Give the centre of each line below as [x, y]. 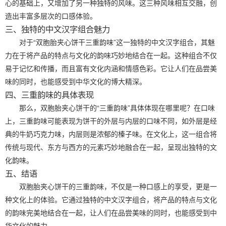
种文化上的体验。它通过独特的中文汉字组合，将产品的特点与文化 [111, 199]
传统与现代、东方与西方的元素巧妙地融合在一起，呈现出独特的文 [111, 147]
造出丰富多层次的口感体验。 [51, 15]
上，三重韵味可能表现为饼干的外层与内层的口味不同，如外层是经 [111, 120]
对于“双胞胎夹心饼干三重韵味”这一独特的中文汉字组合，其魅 [117, 42]
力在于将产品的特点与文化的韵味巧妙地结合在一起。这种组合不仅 [111, 55]
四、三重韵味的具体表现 [49, 94]
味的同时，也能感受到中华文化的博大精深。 [76, 81]
